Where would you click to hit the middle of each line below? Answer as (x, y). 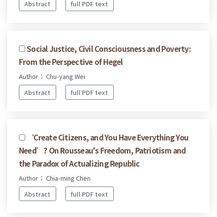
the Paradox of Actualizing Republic (79, 163)
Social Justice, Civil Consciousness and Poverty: (108, 49)
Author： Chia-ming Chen (55, 178)
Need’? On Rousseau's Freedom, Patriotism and (102, 150)
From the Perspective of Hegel (71, 62)
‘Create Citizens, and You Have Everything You (108, 137)
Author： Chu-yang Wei (52, 77)
